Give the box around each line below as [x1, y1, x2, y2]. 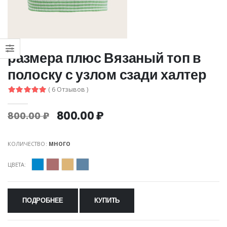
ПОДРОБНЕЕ [22, 196, 64, 205]
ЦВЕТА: [8, 160, 26, 168]
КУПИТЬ [94, 196, 120, 205]
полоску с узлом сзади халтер [8, 65, 207, 84]
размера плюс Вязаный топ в [8, 48, 201, 67]
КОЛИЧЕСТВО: [8, 139, 49, 147]
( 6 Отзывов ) [48, 85, 89, 94]
